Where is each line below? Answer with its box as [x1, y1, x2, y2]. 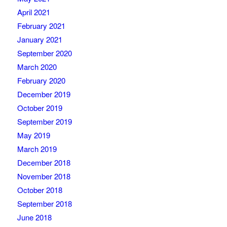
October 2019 [17, 102, 62, 113]
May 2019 [17, 130, 50, 141]
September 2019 [17, 116, 72, 127]
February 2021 [17, 20, 65, 31]
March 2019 [17, 143, 57, 155]
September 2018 [17, 198, 72, 209]
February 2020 [17, 75, 65, 86]
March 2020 [17, 61, 57, 72]
